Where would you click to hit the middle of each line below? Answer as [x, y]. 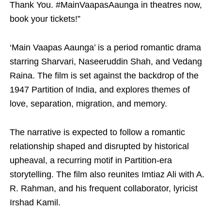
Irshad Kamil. [35, 202]
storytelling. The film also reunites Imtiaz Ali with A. [107, 174]
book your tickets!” [45, 19]
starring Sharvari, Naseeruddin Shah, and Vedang [106, 62]
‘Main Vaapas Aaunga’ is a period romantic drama [105, 47]
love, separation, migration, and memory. [88, 104]
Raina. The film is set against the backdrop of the [104, 76]
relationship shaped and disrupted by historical [99, 146]
